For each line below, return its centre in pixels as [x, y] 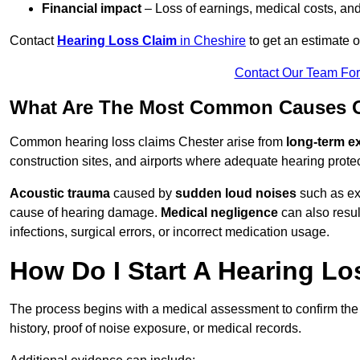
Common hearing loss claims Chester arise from [148, 142]
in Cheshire [211, 41]
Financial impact [92, 9]
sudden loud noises [236, 194]
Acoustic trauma [60, 194]
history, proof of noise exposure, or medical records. [155, 329]
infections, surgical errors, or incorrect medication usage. [170, 232]
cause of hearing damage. [85, 213]
